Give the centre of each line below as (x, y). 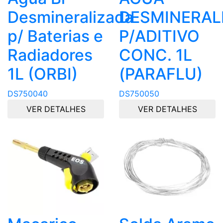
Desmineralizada (70, 17)
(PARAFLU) (161, 74)
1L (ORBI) (43, 74)
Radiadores (50, 55)
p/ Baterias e (55, 36)
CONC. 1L (156, 55)
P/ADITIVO (159, 36)
